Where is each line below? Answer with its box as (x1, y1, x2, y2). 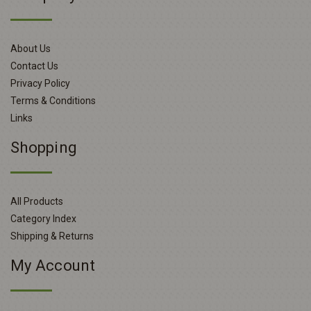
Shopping (10, 139, 77, 157)
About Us (10, 43, 51, 55)
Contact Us (10, 60, 58, 72)
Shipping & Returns (10, 230, 94, 242)
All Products (10, 196, 63, 208)
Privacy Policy (10, 78, 70, 90)
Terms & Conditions (10, 95, 96, 107)
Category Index (10, 213, 76, 225)
